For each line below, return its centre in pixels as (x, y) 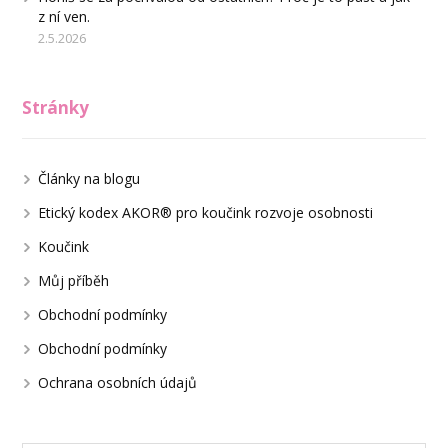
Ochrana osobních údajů (118, 383)
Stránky (56, 108)
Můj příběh (74, 281)
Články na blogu (89, 179)
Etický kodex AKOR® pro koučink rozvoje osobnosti (206, 213)
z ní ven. (64, 17)
